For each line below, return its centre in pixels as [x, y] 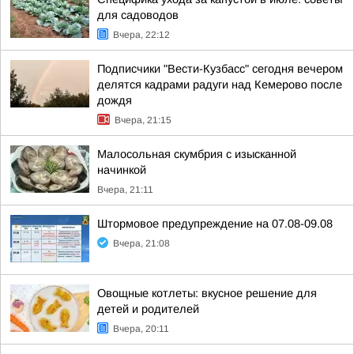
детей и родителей [148, 309]
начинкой [122, 170]
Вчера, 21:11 [125, 190]
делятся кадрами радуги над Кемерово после [220, 85]
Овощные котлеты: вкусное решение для [207, 293]
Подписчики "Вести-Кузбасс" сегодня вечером [220, 69]
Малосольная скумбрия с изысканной [197, 154]
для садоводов [138, 15]
